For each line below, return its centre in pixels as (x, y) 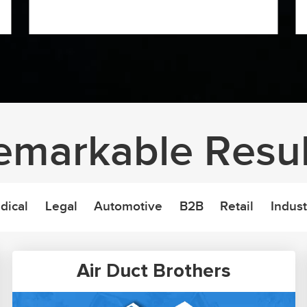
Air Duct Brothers (153, 272)
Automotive (128, 206)
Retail (237, 206)
